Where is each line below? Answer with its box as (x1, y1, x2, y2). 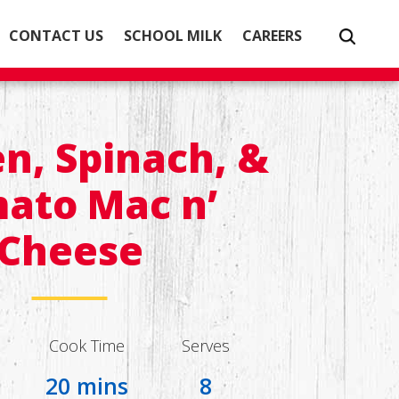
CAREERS (242, 25, 303, 45)
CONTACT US (9, 25, 104, 45)
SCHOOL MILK (124, 25, 223, 45)
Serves (182, 335, 231, 356)
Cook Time (49, 335, 126, 356)
